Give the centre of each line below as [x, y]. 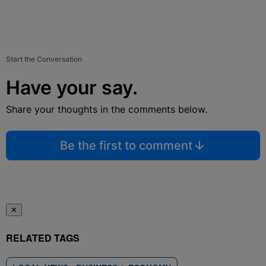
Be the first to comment [126, 145]
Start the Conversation [44, 59]
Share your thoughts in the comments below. [107, 109]
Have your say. [72, 88]
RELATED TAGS [43, 238]
